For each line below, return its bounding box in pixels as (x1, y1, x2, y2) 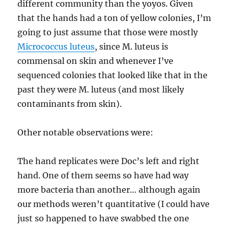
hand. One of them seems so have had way (17, 170, 189, 180)
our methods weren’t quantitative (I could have (17, 198, 210, 209)
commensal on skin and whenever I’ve (17, 55, 174, 66)
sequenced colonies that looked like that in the (17, 70, 208, 80)
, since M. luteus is (95, 41, 169, 52)
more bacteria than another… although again (17, 184, 201, 195)
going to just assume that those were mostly (17, 27, 198, 37)
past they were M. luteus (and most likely (17, 84, 185, 95)
